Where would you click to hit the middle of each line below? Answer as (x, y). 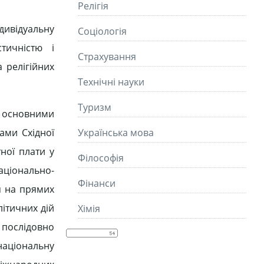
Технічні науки (111, 82)
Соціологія (102, 31)
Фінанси (97, 183)
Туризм (95, 107)
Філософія (101, 158)
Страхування (107, 57)
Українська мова (116, 133)
